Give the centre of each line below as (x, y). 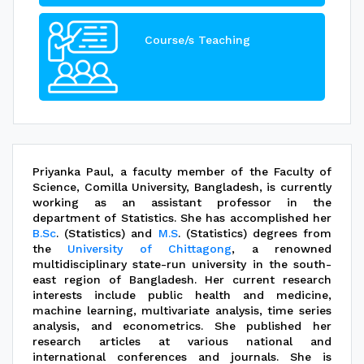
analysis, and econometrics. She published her (182, 325)
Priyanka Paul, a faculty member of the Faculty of (182, 171)
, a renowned (282, 248)
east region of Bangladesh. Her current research (182, 279)
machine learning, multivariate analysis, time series (182, 310)
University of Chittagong (150, 248)
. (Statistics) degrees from (254, 233)
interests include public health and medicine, (182, 295)
